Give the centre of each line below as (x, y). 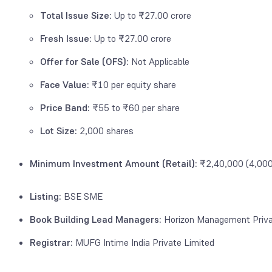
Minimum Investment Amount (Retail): (115, 163)
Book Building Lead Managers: (96, 219)
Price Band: (65, 107)
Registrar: (51, 242)
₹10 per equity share (133, 84)
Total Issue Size (75, 15)
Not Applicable (160, 61)
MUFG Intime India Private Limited (144, 242)
